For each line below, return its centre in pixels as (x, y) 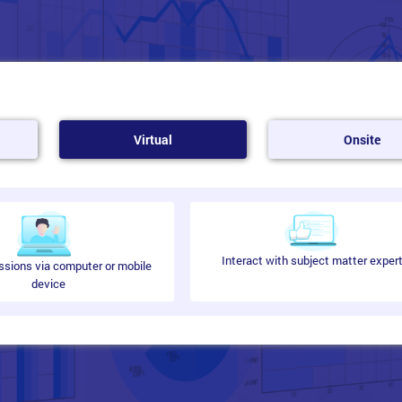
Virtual (153, 139)
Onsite (363, 139)
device (48, 283)
